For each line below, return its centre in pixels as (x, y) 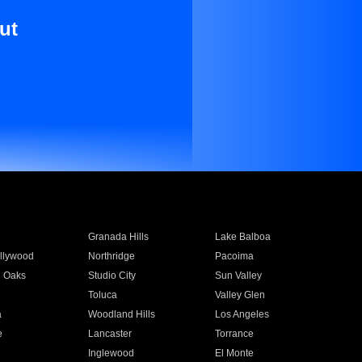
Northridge (111, 256)
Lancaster (109, 334)
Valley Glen (240, 295)
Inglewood (111, 353)
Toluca (102, 295)
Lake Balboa (243, 237)
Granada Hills (118, 237)
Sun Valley (239, 276)
